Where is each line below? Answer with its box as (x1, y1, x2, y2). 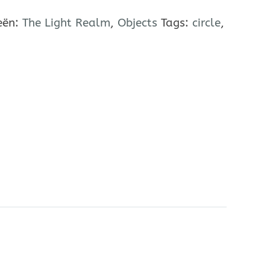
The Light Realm (22, 16, 110, 30)
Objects (118, 16, 157, 30)
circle (192, 16, 221, 30)
